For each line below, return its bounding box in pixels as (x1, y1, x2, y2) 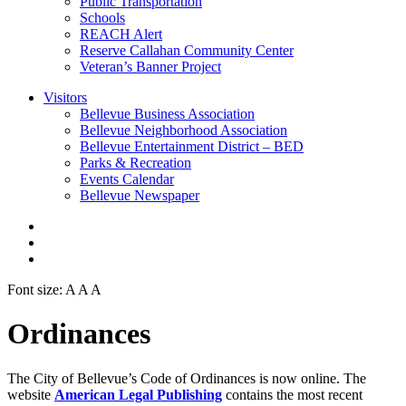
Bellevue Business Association (80, 106, 255, 121)
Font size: (7, 282, 65, 297)
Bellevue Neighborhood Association (80, 122, 287, 138)
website (7, 386, 54, 402)
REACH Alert (80, 26, 162, 42)
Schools (80, 10, 125, 25)
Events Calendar (80, 171, 174, 187)
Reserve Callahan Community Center (80, 43, 294, 58)
